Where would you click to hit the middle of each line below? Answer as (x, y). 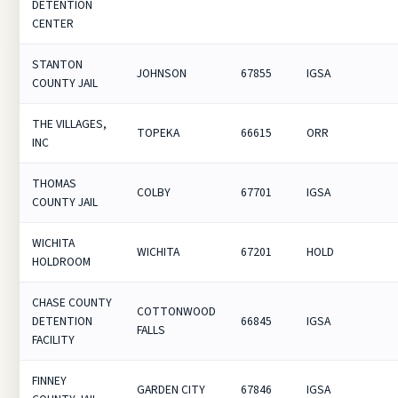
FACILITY (54, 340)
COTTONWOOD (177, 311)
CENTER (53, 24)
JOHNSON (162, 73)
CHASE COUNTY (72, 302)
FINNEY (50, 381)
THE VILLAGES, (70, 124)
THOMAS (55, 183)
